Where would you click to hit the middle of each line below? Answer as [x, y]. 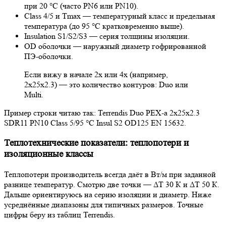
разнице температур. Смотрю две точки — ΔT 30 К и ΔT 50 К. [112, 184]
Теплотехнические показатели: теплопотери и [96, 143]
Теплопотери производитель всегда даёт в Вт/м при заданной [110, 174]
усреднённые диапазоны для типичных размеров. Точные [104, 204]
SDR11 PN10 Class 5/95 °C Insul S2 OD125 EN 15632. [95, 123]
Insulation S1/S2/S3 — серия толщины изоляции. [107, 36]
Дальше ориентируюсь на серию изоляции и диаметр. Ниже [108, 194]
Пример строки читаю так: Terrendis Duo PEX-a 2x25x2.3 [102, 113]
